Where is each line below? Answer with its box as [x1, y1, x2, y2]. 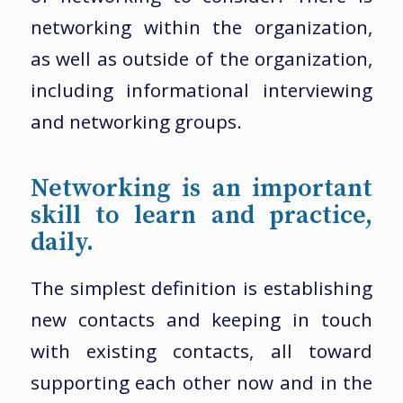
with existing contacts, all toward [30, 337, 373, 363]
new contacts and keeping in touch [30, 306, 373, 332]
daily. [30, 227, 94, 259]
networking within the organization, [30, 14, 373, 40]
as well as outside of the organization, [30, 46, 373, 72]
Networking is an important [30, 173, 373, 205]
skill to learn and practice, [30, 200, 373, 232]
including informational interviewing [30, 77, 373, 103]
